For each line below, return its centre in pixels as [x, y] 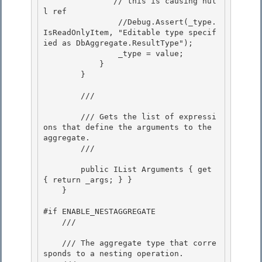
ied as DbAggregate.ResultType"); [118, 43]
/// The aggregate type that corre [53, 243]
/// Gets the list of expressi [62, 117]
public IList [109, 170]
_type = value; [81, 54]
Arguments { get [174, 170]
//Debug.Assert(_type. [81, 22]
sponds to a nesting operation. [116, 254]
